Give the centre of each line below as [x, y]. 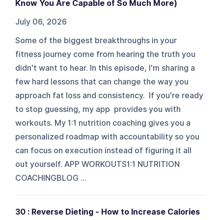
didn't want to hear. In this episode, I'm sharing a [105, 68]
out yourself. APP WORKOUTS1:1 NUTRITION [98, 164]
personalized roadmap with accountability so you [108, 137]
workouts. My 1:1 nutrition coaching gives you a [103, 123]
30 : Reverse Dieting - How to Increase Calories [108, 212]
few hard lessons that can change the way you [102, 82]
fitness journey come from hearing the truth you [106, 54]
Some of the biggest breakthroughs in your [96, 40]
